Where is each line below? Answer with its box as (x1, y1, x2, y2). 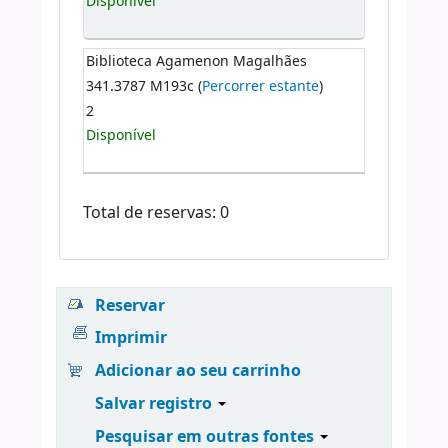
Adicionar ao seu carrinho (95, 359, 302, 384)
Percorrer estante (202, 75, 320, 97)
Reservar (95, 293, 166, 318)
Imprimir (95, 326, 168, 351)
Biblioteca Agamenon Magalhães (86, 51, 308, 73)
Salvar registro (95, 392, 217, 417)
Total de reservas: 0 (82, 200, 229, 225)
